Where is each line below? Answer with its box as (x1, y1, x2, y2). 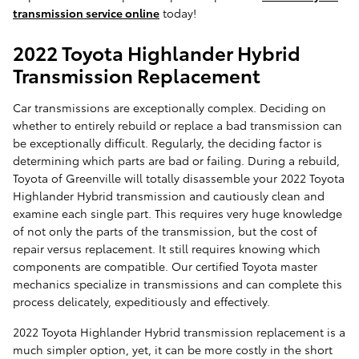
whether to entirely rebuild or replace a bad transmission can (13, 117, 342, 134)
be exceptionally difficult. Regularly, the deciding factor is (13, 135, 322, 151)
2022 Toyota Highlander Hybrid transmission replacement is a (13, 324, 345, 341)
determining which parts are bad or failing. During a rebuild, (13, 152, 340, 169)
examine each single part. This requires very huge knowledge (13, 205, 342, 222)
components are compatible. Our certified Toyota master (13, 258, 317, 275)
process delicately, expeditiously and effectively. (13, 293, 270, 310)
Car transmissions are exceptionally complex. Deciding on (13, 99, 326, 116)
